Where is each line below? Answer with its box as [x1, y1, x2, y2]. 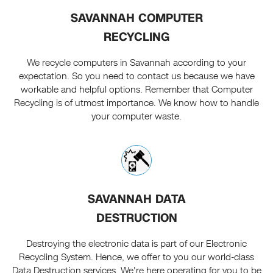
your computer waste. [91, 110, 182, 123]
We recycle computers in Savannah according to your [27, 57, 246, 69]
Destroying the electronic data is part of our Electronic [26, 238, 247, 250]
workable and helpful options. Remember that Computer [20, 83, 253, 96]
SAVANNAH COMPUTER [70, 10, 203, 27]
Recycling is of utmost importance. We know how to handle [14, 97, 259, 110]
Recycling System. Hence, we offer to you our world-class [19, 251, 254, 264]
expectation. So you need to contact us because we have [18, 70, 255, 83]
